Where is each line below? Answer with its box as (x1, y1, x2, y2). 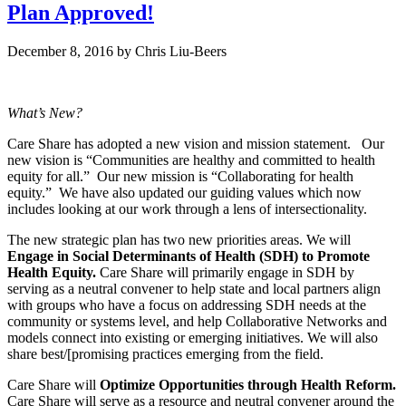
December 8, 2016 (7, 43, 113, 60)
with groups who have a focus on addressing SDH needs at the (7, 297, 366, 314)
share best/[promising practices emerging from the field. (7, 346, 324, 362)
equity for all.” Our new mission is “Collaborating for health (7, 169, 353, 185)
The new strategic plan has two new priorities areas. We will (7, 232, 351, 248)
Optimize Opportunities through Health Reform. (100, 377, 396, 393)
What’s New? (7, 105, 82, 121)
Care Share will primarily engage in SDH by (96, 265, 354, 281)
